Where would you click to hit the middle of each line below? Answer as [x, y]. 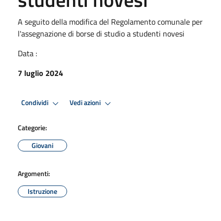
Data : [27, 53]
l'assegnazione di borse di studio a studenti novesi [101, 33]
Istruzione [42, 191]
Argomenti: [34, 173]
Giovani [42, 145]
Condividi [36, 103]
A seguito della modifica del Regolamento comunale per [110, 21]
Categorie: [32, 127]
